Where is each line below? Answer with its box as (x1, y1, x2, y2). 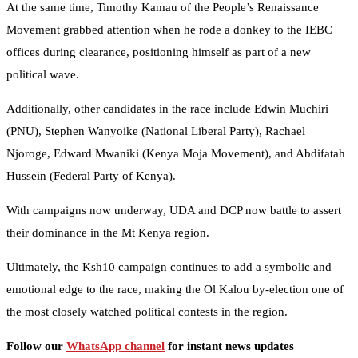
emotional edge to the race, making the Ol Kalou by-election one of (6, 283, 344, 296)
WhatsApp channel (66, 340, 165, 353)
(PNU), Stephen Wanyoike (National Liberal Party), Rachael (6, 125, 305, 138)
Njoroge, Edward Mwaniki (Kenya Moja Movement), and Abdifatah (6, 147, 345, 161)
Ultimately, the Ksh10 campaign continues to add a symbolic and (6, 261, 332, 274)
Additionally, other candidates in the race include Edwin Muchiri (6, 102, 328, 116)
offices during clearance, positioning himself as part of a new (6, 46, 311, 59)
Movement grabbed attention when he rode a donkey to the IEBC (6, 23, 332, 37)
